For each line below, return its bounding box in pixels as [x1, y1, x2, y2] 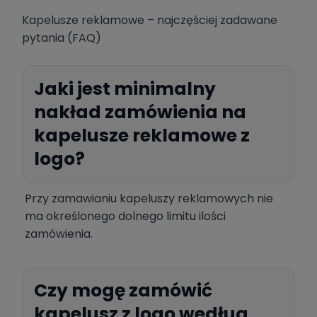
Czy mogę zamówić [34, 278, 212, 304]
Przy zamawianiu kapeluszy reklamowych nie [25, 190, 273, 207]
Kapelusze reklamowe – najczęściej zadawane [22, 12, 277, 29]
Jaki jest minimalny [34, 76, 216, 102]
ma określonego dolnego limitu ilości [25, 208, 226, 225]
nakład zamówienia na [34, 100, 246, 125]
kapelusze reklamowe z [34, 123, 250, 149]
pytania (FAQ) [22, 30, 101, 47]
